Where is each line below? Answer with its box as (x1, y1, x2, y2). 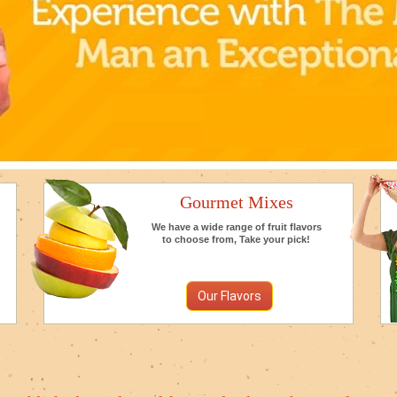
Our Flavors (198, 289, 261, 303)
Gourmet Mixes (179, 192, 293, 212)
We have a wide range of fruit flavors (151, 222, 322, 232)
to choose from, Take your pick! (162, 234, 310, 245)
